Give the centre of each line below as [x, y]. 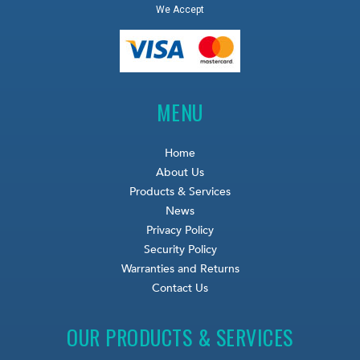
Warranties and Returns [180, 268]
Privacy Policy [180, 230]
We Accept [180, 9]
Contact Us [180, 288]
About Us [180, 172]
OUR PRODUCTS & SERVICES [180, 337]
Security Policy [180, 249]
